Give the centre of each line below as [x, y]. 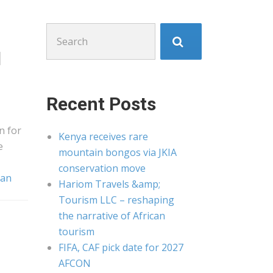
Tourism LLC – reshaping [116, 200]
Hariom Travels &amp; [109, 184]
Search [61, 30]
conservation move [102, 168]
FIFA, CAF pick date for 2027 [121, 247]
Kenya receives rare [103, 136]
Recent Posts [101, 104]
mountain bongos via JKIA [118, 152]
